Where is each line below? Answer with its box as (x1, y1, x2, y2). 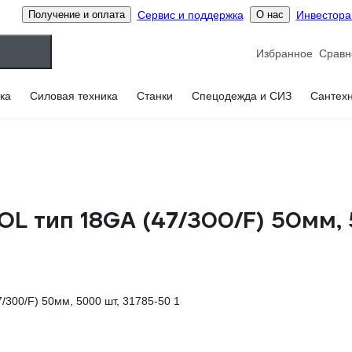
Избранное (256, 46, 313, 60)
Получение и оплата (27, 9, 125, 20)
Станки (137, 90, 173, 102)
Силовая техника (30, 90, 118, 102)
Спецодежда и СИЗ (192, 90, 291, 102)
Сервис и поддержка (137, 8, 244, 21)
